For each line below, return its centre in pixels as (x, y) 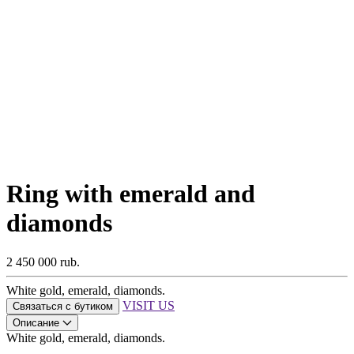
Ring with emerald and (131, 194)
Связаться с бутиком (63, 306)
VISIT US (149, 305)
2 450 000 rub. (43, 262)
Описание (36, 322)
